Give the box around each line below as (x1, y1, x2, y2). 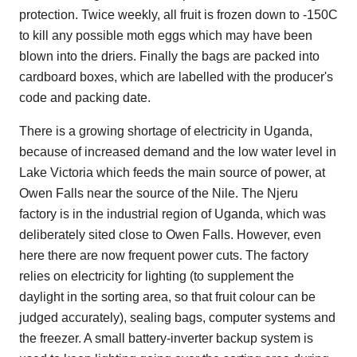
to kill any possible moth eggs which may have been (19, 29, 312, 43)
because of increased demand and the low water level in (19, 145, 336, 159)
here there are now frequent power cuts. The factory (19, 249, 308, 263)
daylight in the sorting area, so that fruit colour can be (19, 290, 316, 304)
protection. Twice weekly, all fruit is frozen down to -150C (19, 8, 338, 22)
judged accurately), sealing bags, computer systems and (19, 311, 335, 325)
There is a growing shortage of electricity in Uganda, (19, 124, 312, 139)
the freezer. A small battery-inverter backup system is (19, 331, 313, 346)
